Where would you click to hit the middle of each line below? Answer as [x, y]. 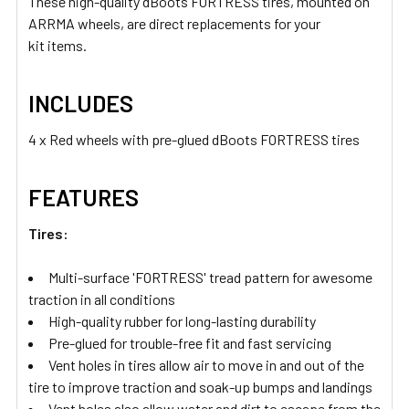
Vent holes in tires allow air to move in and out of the [206, 364]
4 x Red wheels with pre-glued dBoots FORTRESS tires [194, 139]
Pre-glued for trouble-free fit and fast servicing [190, 342]
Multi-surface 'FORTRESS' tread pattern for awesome [210, 277]
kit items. [58, 45]
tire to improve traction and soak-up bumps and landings [200, 386]
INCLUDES [81, 103]
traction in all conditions [102, 299]
